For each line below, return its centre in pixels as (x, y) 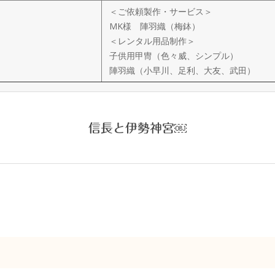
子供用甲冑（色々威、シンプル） (174, 56)
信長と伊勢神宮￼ (137, 128)
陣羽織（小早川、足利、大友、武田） (182, 70)
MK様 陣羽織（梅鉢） (155, 26)
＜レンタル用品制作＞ (152, 41)
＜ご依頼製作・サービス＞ (161, 11)
